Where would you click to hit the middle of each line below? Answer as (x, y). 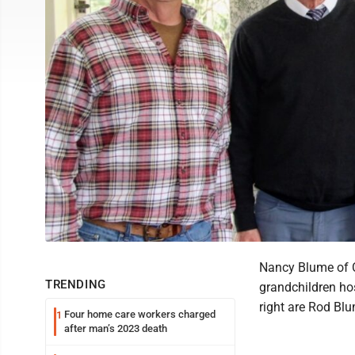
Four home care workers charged (140, 315)
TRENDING (76, 285)
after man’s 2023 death (116, 329)
